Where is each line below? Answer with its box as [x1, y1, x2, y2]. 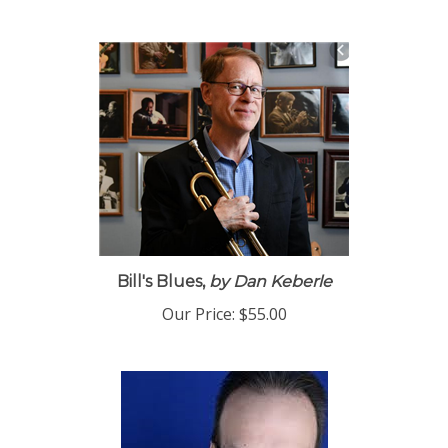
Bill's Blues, [116, 279, 205, 298]
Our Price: [161, 310, 235, 332]
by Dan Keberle [204, 279, 332, 298]
